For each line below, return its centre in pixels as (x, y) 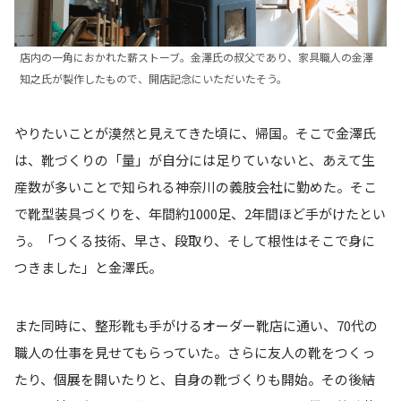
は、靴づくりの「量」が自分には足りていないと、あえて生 (195, 160)
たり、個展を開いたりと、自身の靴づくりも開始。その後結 (195, 379)
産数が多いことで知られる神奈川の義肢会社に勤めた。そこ (196, 187)
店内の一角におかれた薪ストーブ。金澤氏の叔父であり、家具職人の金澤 (196, 56)
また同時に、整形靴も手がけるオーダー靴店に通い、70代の (196, 325)
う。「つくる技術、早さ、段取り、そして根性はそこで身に (195, 241)
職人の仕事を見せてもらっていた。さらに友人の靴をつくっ (195, 352)
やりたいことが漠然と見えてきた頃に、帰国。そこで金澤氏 (195, 133)
